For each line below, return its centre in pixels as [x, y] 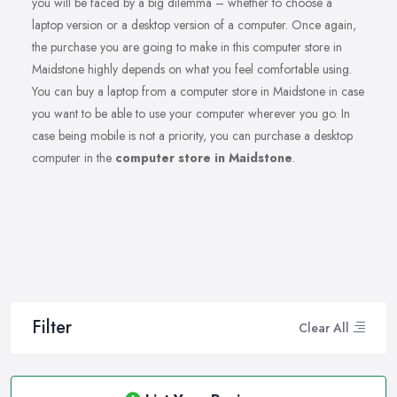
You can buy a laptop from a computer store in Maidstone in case [198, 92]
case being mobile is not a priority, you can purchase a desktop [192, 136]
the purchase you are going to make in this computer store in [187, 47]
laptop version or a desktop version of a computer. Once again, [194, 25]
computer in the [74, 158]
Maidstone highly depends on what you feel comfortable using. [192, 70]
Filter [52, 328]
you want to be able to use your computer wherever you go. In [191, 114]
